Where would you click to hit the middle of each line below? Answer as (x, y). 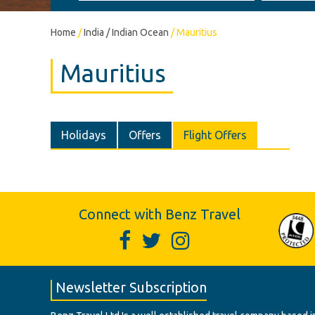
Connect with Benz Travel (160, 214)
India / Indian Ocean (126, 32)
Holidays (84, 135)
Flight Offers (215, 135)
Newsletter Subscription (131, 288)
